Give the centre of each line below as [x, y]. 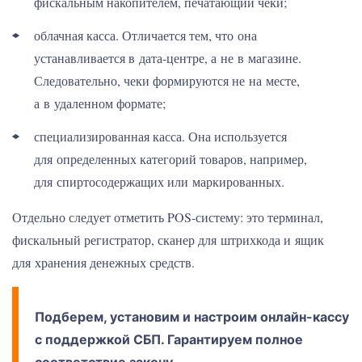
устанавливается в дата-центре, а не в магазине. [168, 58]
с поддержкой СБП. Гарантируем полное [169, 339]
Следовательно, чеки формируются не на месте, [167, 80]
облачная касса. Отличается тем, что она [145, 35]
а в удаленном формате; [100, 103]
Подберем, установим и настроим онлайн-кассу [192, 317]
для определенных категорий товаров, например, [170, 159]
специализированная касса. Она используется [160, 136]
